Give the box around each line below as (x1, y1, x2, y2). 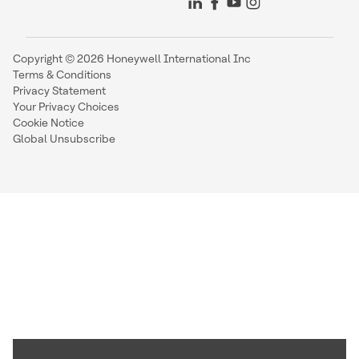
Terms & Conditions (13, 68, 111, 81)
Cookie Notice (13, 116, 84, 129)
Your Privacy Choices (13, 100, 119, 113)
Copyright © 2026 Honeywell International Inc (13, 52, 251, 65)
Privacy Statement (13, 84, 106, 97)
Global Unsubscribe (13, 132, 115, 145)
